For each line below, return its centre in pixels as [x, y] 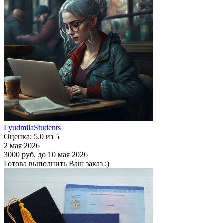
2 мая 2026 [22, 145]
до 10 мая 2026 [63, 154]
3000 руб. [20, 154]
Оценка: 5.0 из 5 [32, 136]
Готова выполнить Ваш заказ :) [56, 163]
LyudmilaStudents [32, 127]
